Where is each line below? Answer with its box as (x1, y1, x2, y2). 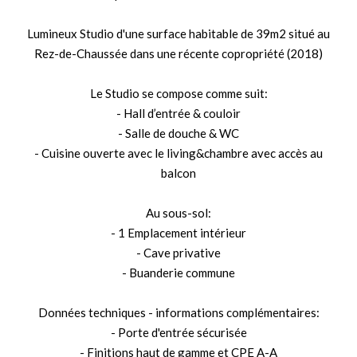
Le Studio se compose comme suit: (89, 86, 268, 100)
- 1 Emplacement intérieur (111, 226, 246, 240)
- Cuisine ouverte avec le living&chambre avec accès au (34, 146, 323, 160)
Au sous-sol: (146, 206, 211, 220)
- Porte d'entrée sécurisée (110, 325, 247, 339)
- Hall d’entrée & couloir (116, 106, 241, 120)
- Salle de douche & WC (118, 126, 239, 140)
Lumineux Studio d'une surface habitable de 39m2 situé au (27, 26, 330, 41)
